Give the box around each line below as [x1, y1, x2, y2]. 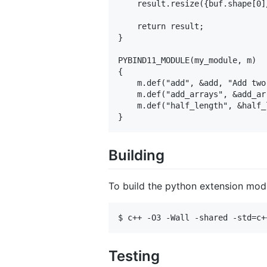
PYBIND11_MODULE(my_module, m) [118, 55, 256, 65]
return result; [118, 21, 209, 31]
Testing [108, 247, 160, 265]
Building [108, 146, 164, 164]
